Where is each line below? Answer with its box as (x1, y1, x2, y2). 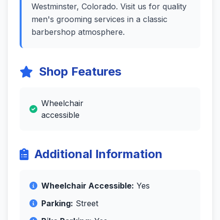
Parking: (41, 198, 73, 208)
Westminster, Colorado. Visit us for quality (31, 1, 187, 11)
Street (73, 198, 98, 208)
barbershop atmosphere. (31, 27, 125, 37)
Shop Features (39, 64, 121, 79)
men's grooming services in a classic (31, 14, 167, 24)
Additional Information (34, 147, 163, 161)
